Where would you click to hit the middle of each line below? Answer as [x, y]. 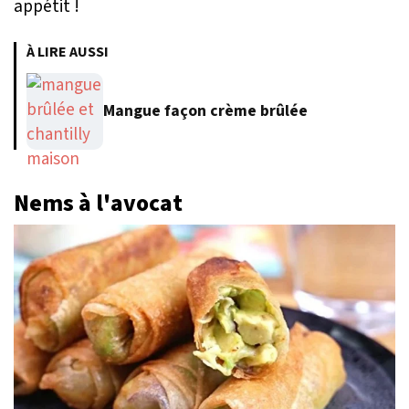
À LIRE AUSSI [68, 52]
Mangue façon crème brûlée [205, 111]
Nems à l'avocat [98, 203]
